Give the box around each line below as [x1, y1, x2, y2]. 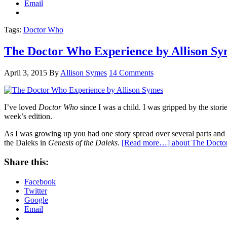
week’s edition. [4, 111, 52, 121]
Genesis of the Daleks [48, 138, 118, 147]
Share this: [4, 157, 49, 168]
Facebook [24, 177, 56, 186]
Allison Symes [60, 68, 107, 77]
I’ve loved [4, 102, 39, 111]
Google [24, 196, 48, 205]
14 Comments [109, 68, 154, 77]
